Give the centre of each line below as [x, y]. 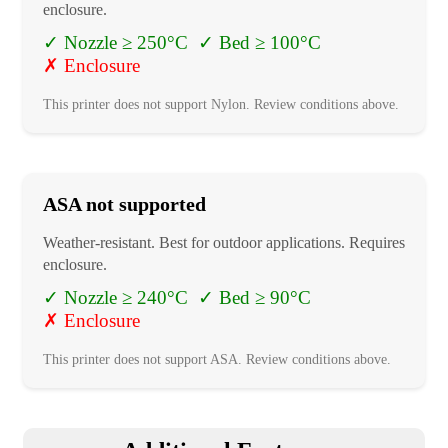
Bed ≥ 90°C [265, 298]
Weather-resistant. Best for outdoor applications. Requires [224, 243]
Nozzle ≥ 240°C [126, 298]
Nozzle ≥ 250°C [126, 43]
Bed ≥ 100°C [270, 43]
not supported [146, 204]
